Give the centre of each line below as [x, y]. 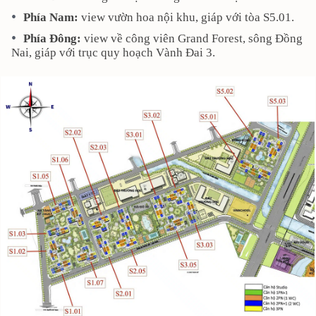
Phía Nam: [52, 17]
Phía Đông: [54, 38]
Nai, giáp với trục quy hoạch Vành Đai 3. [113, 52]
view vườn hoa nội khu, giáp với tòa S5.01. [188, 17]
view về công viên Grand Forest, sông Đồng [193, 38]
